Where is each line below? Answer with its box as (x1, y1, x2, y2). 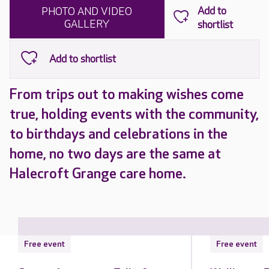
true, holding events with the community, (10, 106, 259, 123)
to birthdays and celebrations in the (10, 125, 228, 143)
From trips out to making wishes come (10, 86, 244, 103)
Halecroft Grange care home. (10, 165, 186, 183)
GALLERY (64, 18, 110, 31)
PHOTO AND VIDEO (41, 5, 133, 18)
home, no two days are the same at (10, 145, 221, 163)
